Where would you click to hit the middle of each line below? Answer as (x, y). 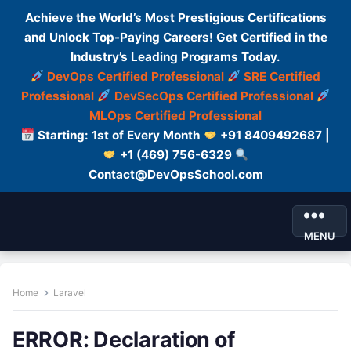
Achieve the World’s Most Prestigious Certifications (175, 18)
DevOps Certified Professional (136, 76)
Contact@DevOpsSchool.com (175, 174)
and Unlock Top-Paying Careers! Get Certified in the (175, 37)
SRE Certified (282, 76)
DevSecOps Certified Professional (213, 96)
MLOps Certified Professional (175, 116)
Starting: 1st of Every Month (119, 135)
